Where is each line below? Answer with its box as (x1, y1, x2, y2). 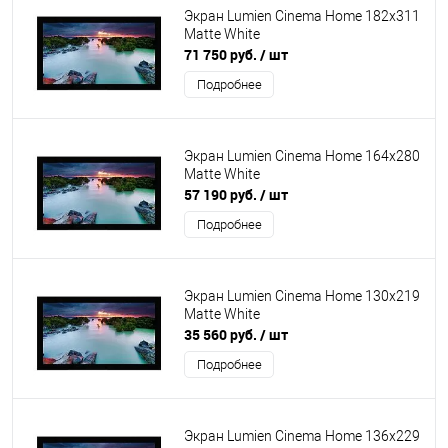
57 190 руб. (184, 185, 260, 204)
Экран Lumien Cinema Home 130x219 (184, 288, 420, 305)
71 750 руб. (184, 45, 260, 64)
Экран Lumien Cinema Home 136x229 (184, 428, 420, 445)
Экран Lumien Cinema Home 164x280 (184, 148, 420, 165)
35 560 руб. (184, 325, 260, 344)
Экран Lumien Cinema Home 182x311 (184, 8, 420, 25)
